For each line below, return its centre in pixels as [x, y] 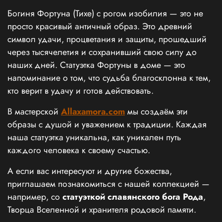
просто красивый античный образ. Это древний [100, 27]
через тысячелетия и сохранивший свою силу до [102, 52]
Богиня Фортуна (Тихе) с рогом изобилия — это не [105, 14]
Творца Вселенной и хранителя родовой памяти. [102, 210]
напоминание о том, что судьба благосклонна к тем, [109, 78]
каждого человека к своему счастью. [79, 150]
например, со [35, 197]
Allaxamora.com [93, 112]
